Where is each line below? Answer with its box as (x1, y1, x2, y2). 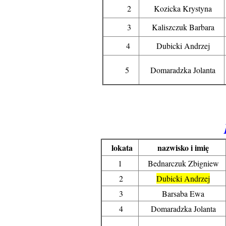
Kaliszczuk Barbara (149, 22, 214, 32)
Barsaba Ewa (159, 188, 204, 199)
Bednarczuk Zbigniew (145, 158, 219, 168)
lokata (102, 142, 133, 153)
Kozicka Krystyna (151, 3, 212, 14)
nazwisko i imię (139, 142, 209, 153)
